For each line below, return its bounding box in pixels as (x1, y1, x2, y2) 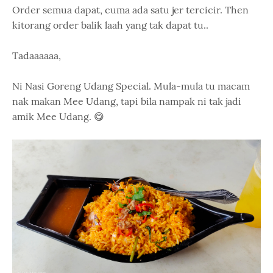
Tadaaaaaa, (12, 49, 61, 62)
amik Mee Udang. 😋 (12, 110, 104, 122)
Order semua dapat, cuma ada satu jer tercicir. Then (12, 4, 249, 16)
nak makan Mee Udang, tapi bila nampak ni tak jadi (12, 95, 241, 107)
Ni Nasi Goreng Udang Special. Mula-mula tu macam (12, 80, 250, 92)
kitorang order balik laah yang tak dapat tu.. (12, 19, 208, 31)
